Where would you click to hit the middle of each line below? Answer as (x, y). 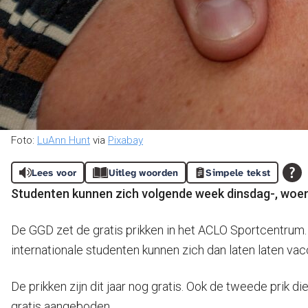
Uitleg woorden (143, 173)
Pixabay (125, 140)
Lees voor (54, 173)
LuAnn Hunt (64, 140)
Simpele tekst (238, 173)
